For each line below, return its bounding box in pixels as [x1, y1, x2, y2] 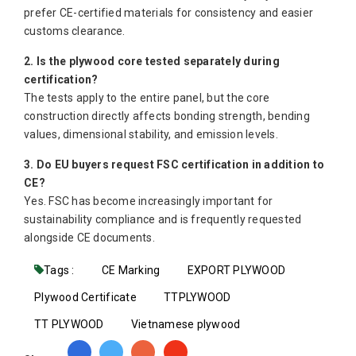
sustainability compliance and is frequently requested [24, 213, 302, 226]
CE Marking [101, 264, 161, 277]
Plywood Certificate [34, 291, 137, 304]
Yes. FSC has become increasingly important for [24, 195, 273, 208]
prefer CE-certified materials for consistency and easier [24, 6, 313, 20]
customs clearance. [24, 25, 126, 38]
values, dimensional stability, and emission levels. [24, 128, 278, 141]
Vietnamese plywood [130, 318, 241, 331]
